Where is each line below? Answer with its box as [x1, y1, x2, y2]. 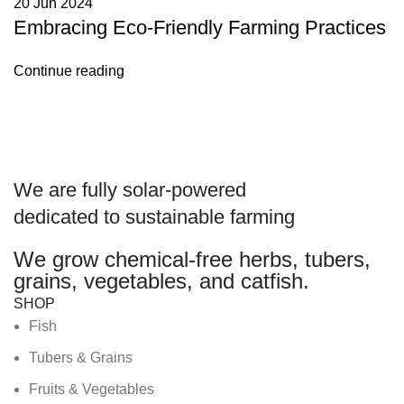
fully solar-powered [82, 179, 246, 201]
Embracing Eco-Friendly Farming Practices [14, 16, 386, 39]
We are [14, 179, 82, 201]
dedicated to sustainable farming [14, 206, 295, 228]
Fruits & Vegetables [29, 381, 154, 397]
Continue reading [14, 63, 124, 78]
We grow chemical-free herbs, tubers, [14, 247, 371, 271]
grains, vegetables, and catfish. [14, 269, 309, 293]
